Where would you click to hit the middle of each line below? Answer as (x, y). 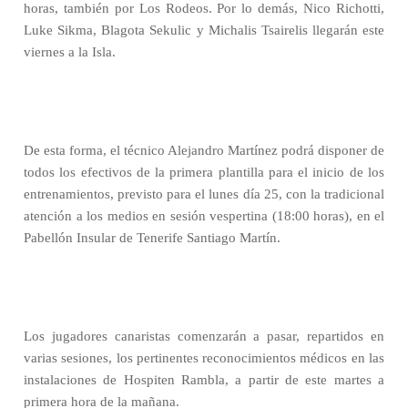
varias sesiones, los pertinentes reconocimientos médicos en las (204, 358)
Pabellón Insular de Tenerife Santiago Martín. (152, 238)
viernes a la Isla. (70, 52)
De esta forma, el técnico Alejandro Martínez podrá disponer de (204, 150)
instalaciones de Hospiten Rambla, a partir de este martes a (204, 380)
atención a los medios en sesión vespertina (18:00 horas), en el (204, 216)
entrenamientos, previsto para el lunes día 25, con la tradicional (204, 194)
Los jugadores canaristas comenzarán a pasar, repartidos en (204, 336)
